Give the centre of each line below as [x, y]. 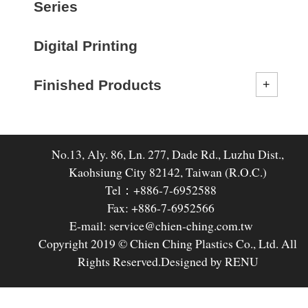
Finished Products [98, 85]
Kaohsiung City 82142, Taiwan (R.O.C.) [168, 172]
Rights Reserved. [119, 262]
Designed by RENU [209, 262]
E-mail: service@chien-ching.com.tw [161, 226]
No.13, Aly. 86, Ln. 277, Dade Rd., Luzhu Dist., [168, 154]
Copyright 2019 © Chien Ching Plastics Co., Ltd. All [168, 244]
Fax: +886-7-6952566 [161, 208]
